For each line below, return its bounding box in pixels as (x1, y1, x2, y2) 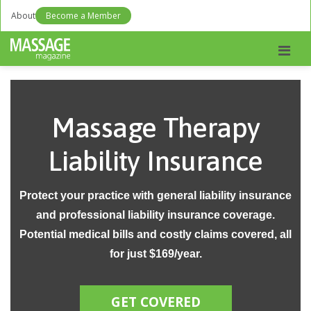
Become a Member (46, 10, 121, 22)
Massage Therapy (51, 112, 260, 143)
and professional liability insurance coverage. (36, 209, 275, 221)
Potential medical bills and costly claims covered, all (19, 228, 292, 240)
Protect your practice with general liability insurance (19, 190, 292, 201)
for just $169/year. (109, 248, 202, 260)
